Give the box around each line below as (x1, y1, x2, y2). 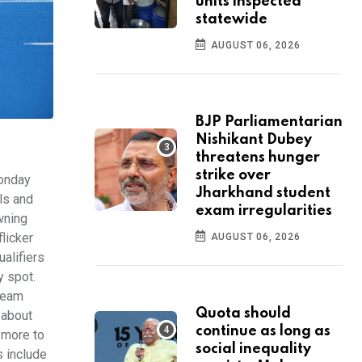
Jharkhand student (196, 186, 330, 201)
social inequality (196, 342, 311, 357)
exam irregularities (196, 204, 332, 219)
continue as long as (196, 324, 330, 339)
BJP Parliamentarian (196, 115, 343, 130)
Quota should (196, 306, 291, 322)
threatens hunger (196, 150, 320, 166)
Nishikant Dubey (196, 133, 312, 148)
